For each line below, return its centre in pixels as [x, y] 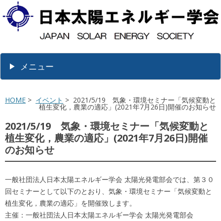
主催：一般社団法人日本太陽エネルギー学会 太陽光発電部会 [99, 215]
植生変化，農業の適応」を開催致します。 [71, 203]
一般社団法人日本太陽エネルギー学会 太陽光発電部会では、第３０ [110, 180]
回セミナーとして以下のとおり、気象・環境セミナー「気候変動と [109, 191]
